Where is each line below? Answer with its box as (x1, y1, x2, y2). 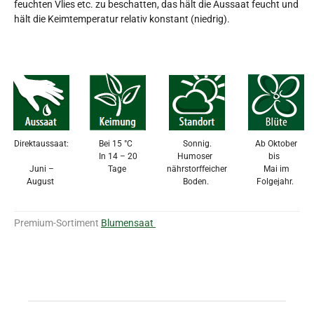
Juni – (29, 163, 54, 174)
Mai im (263, 163, 289, 174)
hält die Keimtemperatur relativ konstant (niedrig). (14, 13, 230, 25)
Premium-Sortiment (14, 217, 101, 229)
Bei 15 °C (99, 138, 135, 149)
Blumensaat (101, 217, 156, 229)
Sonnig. (182, 138, 212, 149)
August (27, 176, 54, 186)
